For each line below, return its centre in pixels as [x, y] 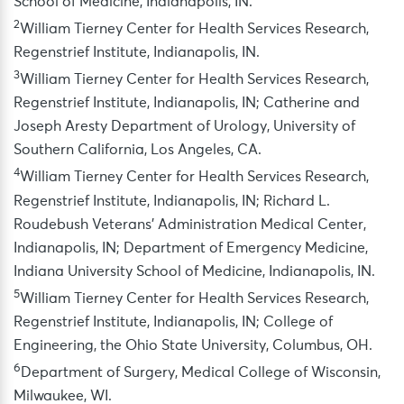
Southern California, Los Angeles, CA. [138, 150]
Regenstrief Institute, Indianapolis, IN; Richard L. [172, 201]
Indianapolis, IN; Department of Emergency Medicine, [191, 248]
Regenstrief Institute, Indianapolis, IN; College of [173, 321]
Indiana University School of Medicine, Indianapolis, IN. [194, 271]
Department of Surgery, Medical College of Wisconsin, [201, 373]
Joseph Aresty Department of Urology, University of [184, 127]
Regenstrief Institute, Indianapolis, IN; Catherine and [187, 103]
